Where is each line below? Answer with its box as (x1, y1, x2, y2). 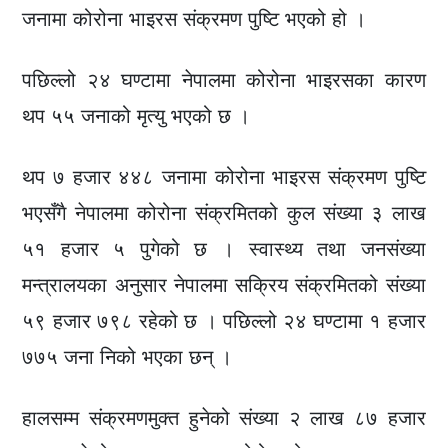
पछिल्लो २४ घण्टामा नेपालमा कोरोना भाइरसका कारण (22, 68, 426, 93)
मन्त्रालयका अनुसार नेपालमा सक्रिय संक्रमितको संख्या (22, 273, 426, 298)
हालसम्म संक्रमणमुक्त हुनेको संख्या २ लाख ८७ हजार (22, 406, 426, 431)
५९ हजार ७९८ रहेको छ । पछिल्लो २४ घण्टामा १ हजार (22, 309, 426, 334)
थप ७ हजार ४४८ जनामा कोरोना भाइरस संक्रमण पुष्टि (22, 165, 426, 190)
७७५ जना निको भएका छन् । (22, 345, 233, 370)
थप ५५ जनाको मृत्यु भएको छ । (22, 104, 251, 129)
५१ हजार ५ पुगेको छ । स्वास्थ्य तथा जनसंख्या (22, 237, 426, 262)
